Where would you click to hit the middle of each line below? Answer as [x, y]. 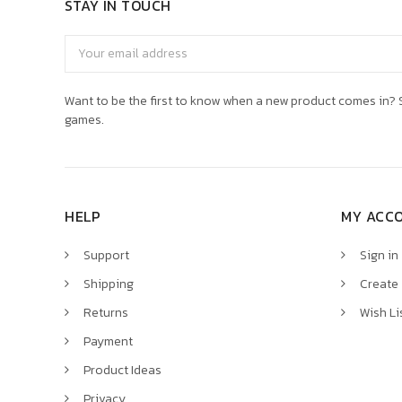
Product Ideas [122, 370]
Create [379, 284]
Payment [108, 341]
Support [106, 255]
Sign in [379, 255]
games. [84, 119]
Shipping [109, 284]
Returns [106, 312]
